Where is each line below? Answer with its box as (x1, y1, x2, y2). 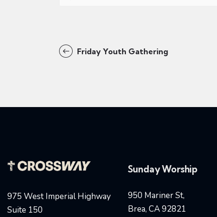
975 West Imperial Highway (7, 190, 111, 202)
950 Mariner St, (127, 189, 185, 201)
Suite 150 (7, 204, 43, 216)
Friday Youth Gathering (75, 46, 168, 57)
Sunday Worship (127, 163, 198, 175)
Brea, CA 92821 (127, 203, 186, 215)
